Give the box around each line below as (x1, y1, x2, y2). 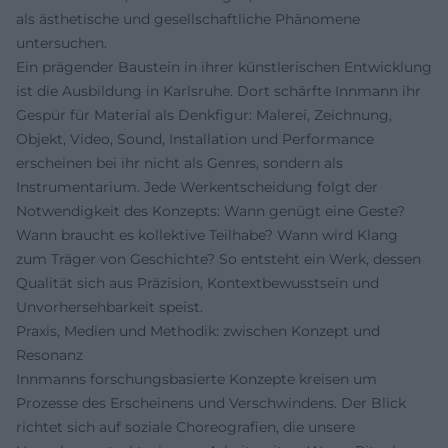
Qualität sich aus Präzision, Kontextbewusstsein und (16, 273, 379, 292)
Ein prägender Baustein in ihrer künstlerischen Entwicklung (16, 57, 432, 76)
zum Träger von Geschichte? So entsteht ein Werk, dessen (16, 249, 421, 268)
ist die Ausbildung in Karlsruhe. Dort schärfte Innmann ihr (16, 81, 421, 100)
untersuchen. (16, 33, 107, 52)
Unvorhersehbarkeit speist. (16, 297, 203, 316)
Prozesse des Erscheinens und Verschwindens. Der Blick (16, 393, 406, 412)
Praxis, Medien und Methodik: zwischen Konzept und (16, 321, 380, 340)
